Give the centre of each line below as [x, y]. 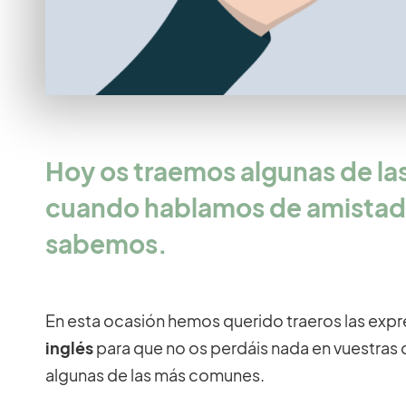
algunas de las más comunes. [155, 374]
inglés [69, 347]
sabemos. [106, 243]
